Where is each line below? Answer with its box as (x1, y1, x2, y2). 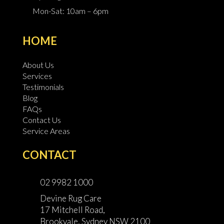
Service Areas (22, 125, 70, 135)
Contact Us (22, 114, 61, 124)
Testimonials (22, 81, 64, 91)
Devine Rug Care (39, 192, 101, 203)
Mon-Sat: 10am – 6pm (32, 5, 108, 15)
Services (22, 70, 52, 80)
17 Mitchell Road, (39, 204, 105, 215)
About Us (22, 59, 54, 69)
